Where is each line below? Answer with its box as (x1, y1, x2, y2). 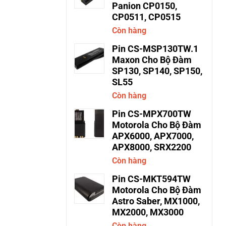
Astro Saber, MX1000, (112, 196, 200, 206)
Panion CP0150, (112, 1, 177, 11)
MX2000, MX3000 (112, 207, 184, 217)
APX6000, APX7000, (112, 131, 194, 141)
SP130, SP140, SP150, (112, 66, 202, 76)
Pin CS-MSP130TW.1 (112, 44, 198, 54)
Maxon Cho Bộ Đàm (112, 55, 192, 65)
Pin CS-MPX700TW (112, 109, 191, 119)
